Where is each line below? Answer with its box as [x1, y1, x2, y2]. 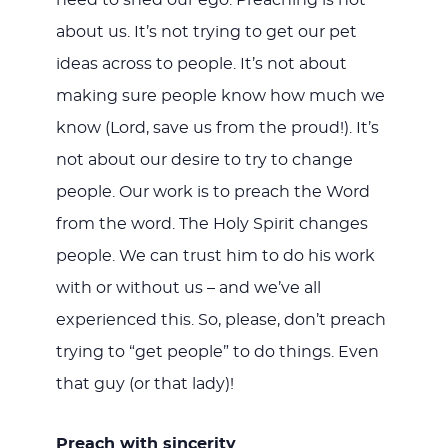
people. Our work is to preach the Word [55, 184, 370, 201]
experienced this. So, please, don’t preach [55, 312, 386, 329]
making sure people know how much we [55, 88, 385, 105]
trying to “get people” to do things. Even [55, 344, 379, 361]
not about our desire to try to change [55, 152, 353, 169]
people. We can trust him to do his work [55, 248, 375, 265]
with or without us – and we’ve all [55, 280, 321, 297]
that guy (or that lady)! [55, 376, 234, 393]
